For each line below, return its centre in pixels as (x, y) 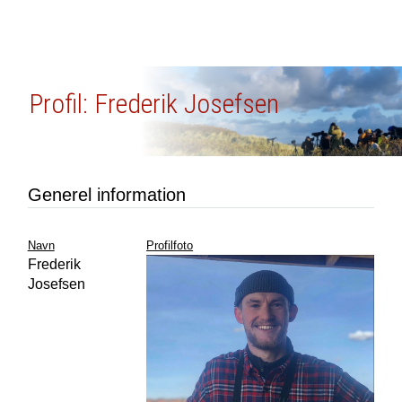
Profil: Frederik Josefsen (153, 104)
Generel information (106, 195)
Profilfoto (170, 245)
